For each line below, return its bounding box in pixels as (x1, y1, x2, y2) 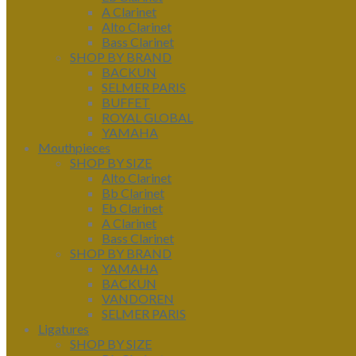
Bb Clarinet (102, 185, 164, 200)
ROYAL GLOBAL (102, 110, 193, 125)
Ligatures (38, 321, 89, 336)
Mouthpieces (38, 140, 110, 155)
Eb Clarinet (102, 200, 163, 215)
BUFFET (102, 95, 150, 110)
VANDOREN (102, 291, 174, 306)
